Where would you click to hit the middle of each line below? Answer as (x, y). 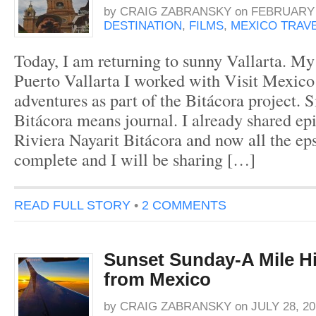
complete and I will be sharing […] (135, 159)
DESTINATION (143, 26)
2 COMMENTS (184, 205)
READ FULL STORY (72, 205)
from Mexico (157, 279)
